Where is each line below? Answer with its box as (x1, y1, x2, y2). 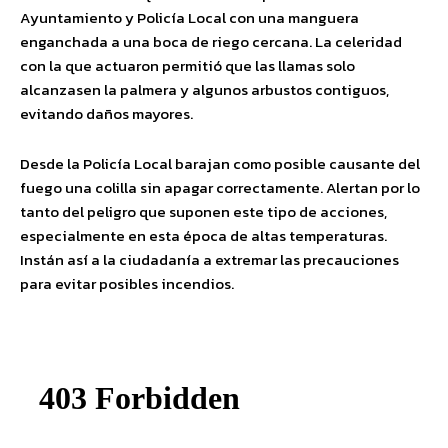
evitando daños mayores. (20, 102, 193, 126)
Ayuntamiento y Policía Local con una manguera (20, 6, 359, 30)
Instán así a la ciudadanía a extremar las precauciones (20, 248, 399, 272)
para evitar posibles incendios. (20, 272, 234, 296)
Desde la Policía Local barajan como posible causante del (20, 152, 420, 176)
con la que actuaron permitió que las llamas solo (20, 54, 355, 78)
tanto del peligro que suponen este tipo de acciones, (20, 200, 387, 224)
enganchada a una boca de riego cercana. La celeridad (20, 30, 402, 54)
